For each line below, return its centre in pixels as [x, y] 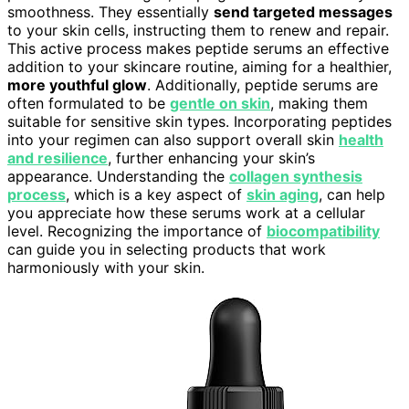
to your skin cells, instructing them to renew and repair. [198, 31]
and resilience [58, 158]
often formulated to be [89, 104]
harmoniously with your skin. [106, 268]
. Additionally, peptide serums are [262, 85]
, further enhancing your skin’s [211, 158]
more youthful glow [77, 85]
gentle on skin [220, 104]
